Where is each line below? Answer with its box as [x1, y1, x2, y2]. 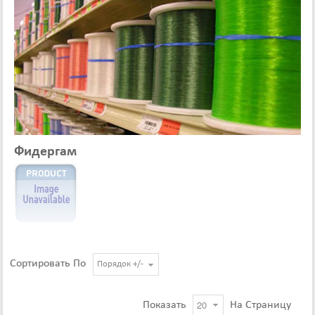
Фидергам [14, 144, 77, 159]
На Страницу [227, 299, 291, 311]
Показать [143, 299, 189, 311]
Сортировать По [10, 257, 86, 269]
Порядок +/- [97, 259, 143, 269]
